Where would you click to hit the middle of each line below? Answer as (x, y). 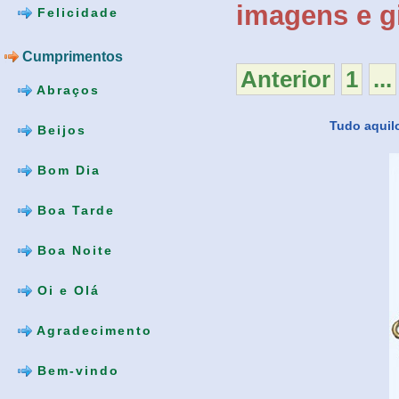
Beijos (59, 130)
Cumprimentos (71, 56)
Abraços (66, 90)
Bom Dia (66, 170)
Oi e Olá (66, 290)
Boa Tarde (73, 210)
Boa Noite (73, 250)
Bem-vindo (76, 370)
